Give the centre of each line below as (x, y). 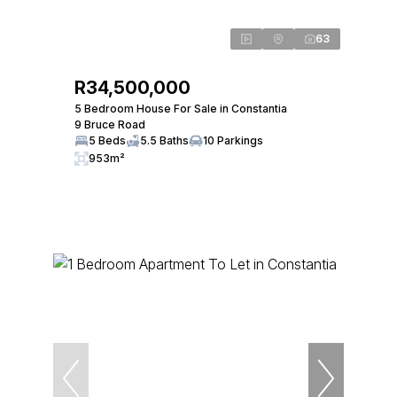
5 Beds (107, 140)
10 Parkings (233, 140)
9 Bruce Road (110, 124)
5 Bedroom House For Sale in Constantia (181, 108)
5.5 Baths (164, 140)
